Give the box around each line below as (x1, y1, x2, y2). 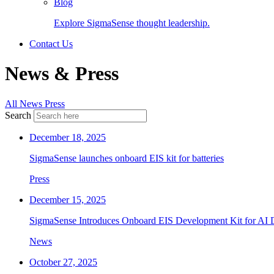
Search (5, 109, 31, 120)
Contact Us (29, 39, 73, 49)
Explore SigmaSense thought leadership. (54, 18, 210, 28)
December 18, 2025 (29, 131, 106, 143)
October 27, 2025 (29, 256, 97, 267)
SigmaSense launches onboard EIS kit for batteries (29, 152, 224, 163)
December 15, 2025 (29, 194, 106, 205)
